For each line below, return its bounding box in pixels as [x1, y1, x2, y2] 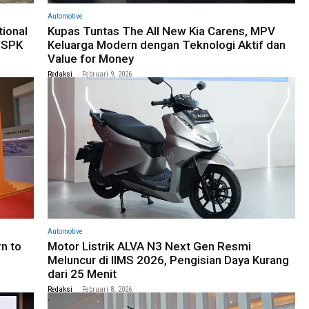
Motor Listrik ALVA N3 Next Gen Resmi [48, 239, 251, 253]
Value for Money [48, 51, 134, 66]
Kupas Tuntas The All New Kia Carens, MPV [48, 23, 275, 38]
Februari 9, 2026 [82, 69, 132, 79]
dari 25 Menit [48, 266, 117, 281]
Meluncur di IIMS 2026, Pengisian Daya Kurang [48, 252, 289, 267]
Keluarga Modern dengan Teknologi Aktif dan [48, 37, 286, 52]
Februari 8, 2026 [82, 284, 132, 294]
